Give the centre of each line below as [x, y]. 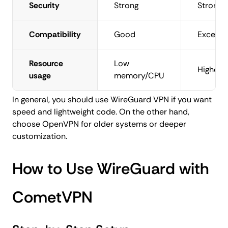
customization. [40, 136]
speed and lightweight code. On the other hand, [101, 112]
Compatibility [55, 35]
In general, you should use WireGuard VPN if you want [112, 100]
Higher [209, 70]
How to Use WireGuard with [111, 169]
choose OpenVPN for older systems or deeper [99, 124]
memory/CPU [139, 76]
